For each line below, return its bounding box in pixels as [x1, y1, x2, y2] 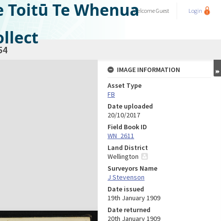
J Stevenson [108, 173, 145, 182]
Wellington [108, 152, 139, 161]
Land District [108, 143, 148, 152]
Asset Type [108, 81, 142, 90]
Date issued [108, 184, 144, 193]
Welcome [133, 7, 156, 14]
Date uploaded [108, 102, 153, 110]
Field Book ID [108, 122, 147, 131]
